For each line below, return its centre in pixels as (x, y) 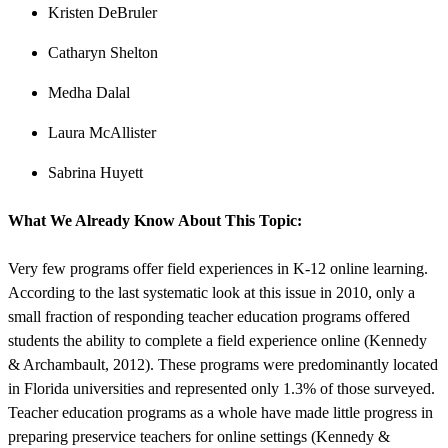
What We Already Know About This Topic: (155, 221)
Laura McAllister (102, 133)
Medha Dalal (89, 93)
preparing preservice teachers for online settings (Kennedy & (199, 436)
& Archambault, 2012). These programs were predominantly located (223, 364)
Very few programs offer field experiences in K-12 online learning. (218, 268)
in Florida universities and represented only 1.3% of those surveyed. (221, 388)
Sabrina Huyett (95, 173)
